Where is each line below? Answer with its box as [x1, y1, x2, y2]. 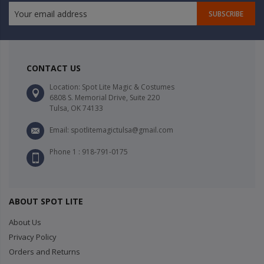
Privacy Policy [9, 232, 57, 243]
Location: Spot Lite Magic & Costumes [49, 82, 174, 93]
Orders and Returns [9, 246, 80, 258]
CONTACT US [27, 62, 81, 74]
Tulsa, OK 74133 [49, 103, 103, 114]
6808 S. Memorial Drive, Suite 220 [49, 93, 160, 103]
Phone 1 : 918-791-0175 [49, 147, 128, 157]
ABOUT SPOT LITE [9, 196, 83, 207]
